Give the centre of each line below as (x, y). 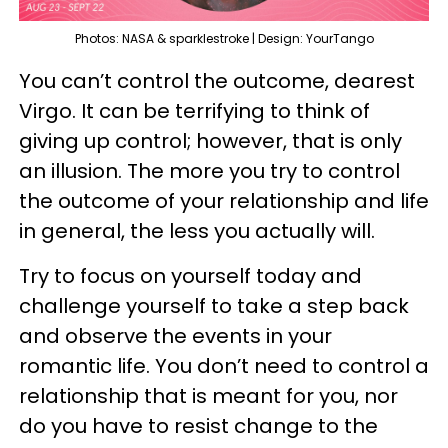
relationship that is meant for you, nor (208, 395)
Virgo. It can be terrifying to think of (194, 110)
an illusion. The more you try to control (209, 170)
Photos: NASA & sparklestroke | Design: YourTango (224, 38)
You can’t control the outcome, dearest (217, 80)
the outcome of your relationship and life (224, 200)
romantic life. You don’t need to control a (224, 365)
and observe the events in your (175, 335)
